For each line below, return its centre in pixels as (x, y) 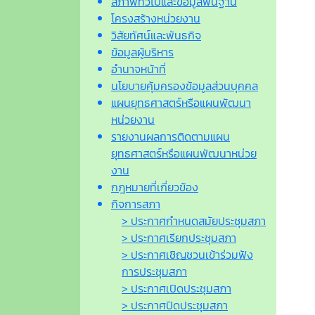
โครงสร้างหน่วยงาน (156, 18)
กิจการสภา (136, 204)
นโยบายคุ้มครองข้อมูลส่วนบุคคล (185, 85)
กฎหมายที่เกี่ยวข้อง (155, 187)
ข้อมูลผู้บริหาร (142, 52)
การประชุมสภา (154, 271)
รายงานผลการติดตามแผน (171, 136)
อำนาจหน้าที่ (139, 69)
